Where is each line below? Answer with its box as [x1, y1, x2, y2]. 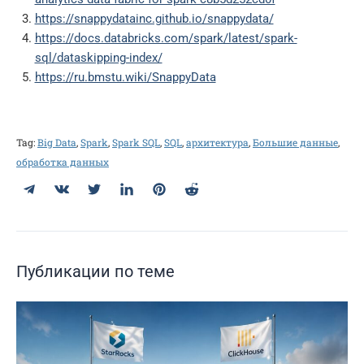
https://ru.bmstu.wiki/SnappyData [34, 70, 216, 85]
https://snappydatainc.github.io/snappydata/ [34, 11, 274, 27]
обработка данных [16, 154, 109, 168]
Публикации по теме [16, 261, 175, 281]
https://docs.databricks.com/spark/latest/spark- [34, 31, 297, 46]
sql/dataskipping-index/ [34, 50, 162, 66]
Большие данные [253, 135, 338, 149]
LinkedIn [133, 173, 179, 188]
